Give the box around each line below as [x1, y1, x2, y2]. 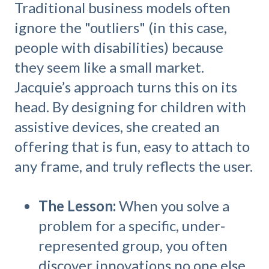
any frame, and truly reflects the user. [14, 157, 253, 175]
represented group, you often [38, 237, 228, 255]
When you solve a [116, 197, 229, 215]
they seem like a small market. [14, 58, 204, 76]
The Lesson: [38, 197, 116, 215]
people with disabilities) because [14, 38, 223, 56]
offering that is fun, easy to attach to [14, 137, 250, 155]
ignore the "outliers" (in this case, [14, 18, 227, 36]
